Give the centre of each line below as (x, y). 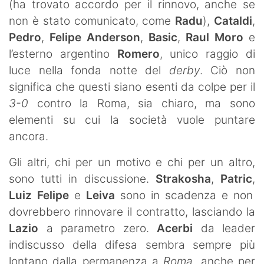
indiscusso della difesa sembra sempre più (132, 245)
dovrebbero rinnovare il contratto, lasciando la (132, 212)
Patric (233, 179)
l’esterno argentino (63, 54)
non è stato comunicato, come (92, 21)
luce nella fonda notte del (89, 70)
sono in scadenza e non (184, 195)
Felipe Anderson (95, 37)
